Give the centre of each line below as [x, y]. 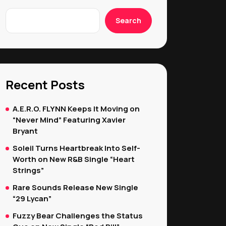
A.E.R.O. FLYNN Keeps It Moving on [76, 109]
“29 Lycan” [32, 199]
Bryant [25, 131]
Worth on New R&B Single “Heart [74, 159]
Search [128, 20]
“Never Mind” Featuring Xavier [69, 120]
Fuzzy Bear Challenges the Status [78, 216]
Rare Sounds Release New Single [75, 187]
